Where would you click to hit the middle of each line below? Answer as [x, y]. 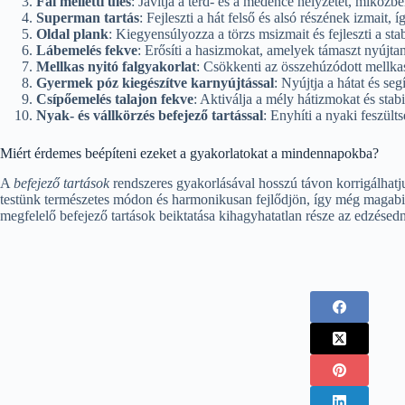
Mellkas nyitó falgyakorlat [116, 67]
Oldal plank [72, 34]
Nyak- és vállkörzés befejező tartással [150, 116]
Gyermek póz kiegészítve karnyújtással [155, 83]
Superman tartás [88, 18]
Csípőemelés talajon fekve [115, 99]
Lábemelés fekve [87, 51]
